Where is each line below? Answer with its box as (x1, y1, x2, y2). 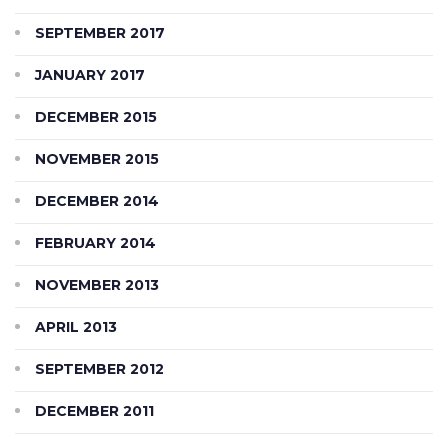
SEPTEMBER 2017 (35, 24, 165, 43)
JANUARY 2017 (35, 66, 145, 85)
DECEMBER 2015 (35, 108, 157, 127)
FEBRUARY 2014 (35, 234, 156, 253)
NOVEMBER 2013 (35, 276, 159, 295)
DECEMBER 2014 (35, 192, 159, 211)
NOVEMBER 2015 (35, 150, 159, 169)
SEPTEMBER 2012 (35, 360, 164, 379)
